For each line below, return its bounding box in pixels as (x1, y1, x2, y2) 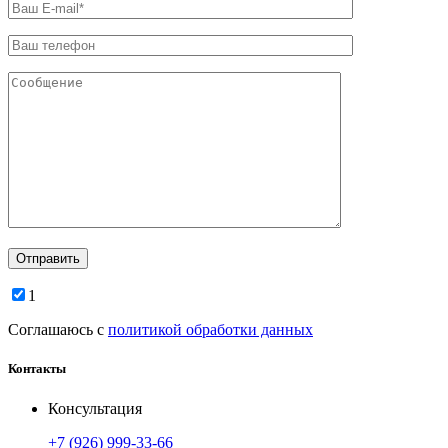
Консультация (48, 399, 142, 417)
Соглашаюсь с (8, 321, 108, 339)
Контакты (8, 361, 66, 377)
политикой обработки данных (108, 321, 313, 339)
